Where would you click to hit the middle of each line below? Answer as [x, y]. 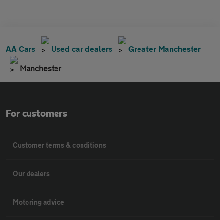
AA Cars [21, 48]
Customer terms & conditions [59, 145]
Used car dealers [82, 48]
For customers [37, 114]
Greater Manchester [165, 48]
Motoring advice [39, 202]
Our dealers [31, 174]
